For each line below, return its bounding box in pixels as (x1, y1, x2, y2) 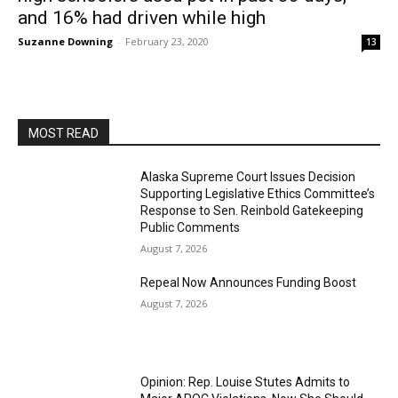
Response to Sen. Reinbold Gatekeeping (140, 203, 364, 218)
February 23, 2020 (125, 35, 209, 48)
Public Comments (140, 220, 241, 235)
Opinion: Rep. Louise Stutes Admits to (140, 374, 351, 389)
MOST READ (28, 126, 99, 140)
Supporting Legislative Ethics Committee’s (140, 187, 376, 201)
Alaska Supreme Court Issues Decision (140, 170, 356, 184)
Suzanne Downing (18, 35, 113, 48)
